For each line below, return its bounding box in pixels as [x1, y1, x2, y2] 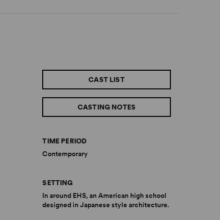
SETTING [42, 179, 73, 187]
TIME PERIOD [42, 137, 87, 145]
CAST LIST [88, 76, 125, 83]
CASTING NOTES [77, 103, 136, 111]
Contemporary [42, 150, 88, 158]
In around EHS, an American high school [42, 192, 167, 199]
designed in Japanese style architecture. [42, 201, 170, 209]
